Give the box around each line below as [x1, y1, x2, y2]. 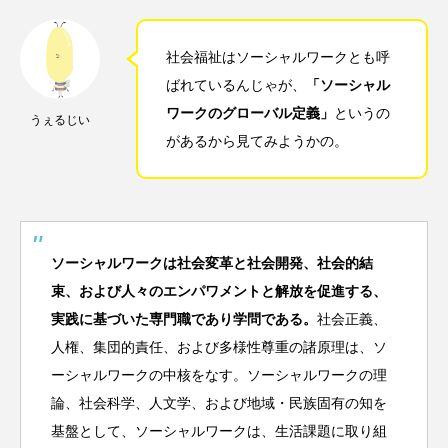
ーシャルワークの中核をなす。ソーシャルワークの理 [51, 366, 387, 383]
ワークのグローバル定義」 [166, 104, 334, 121]
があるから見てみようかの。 [166, 132, 348, 149]
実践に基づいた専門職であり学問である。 [51, 310, 317, 327]
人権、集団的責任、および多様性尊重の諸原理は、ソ [51, 338, 387, 355]
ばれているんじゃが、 [166, 76, 306, 93]
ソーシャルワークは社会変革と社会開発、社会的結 [51, 254, 373, 271]
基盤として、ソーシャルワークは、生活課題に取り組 [51, 422, 387, 439]
